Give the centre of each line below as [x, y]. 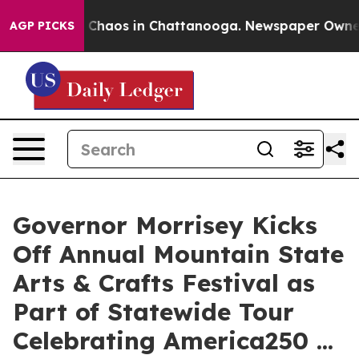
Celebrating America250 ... [173, 341]
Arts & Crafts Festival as [164, 283]
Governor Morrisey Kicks [165, 225]
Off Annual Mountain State [178, 254]
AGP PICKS [42, 26]
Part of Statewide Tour [153, 312]
